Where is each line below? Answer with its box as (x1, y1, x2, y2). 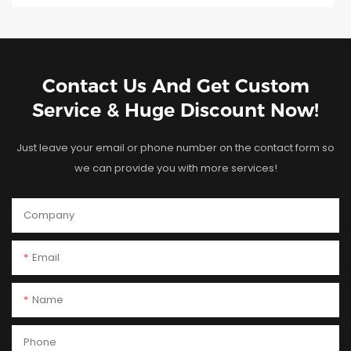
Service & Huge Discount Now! (32, 98, 319, 121)
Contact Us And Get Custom (42, 74, 309, 97)
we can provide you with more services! (74, 160, 277, 175)
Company (24, 207, 74, 223)
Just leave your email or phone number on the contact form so (16, 139, 335, 155)
